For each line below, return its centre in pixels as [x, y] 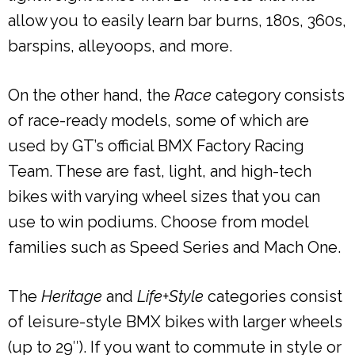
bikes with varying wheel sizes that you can [164, 196]
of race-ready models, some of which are [158, 120]
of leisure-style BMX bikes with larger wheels [175, 321]
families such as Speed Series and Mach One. [174, 247]
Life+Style [170, 296]
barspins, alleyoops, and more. [120, 46]
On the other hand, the [91, 95]
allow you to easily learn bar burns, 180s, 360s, [177, 20]
